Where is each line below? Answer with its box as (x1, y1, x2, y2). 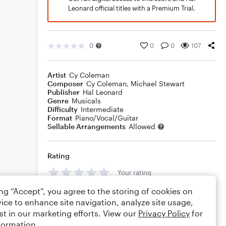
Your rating (118, 168, 151, 177)
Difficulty (47, 105, 78, 114)
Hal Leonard (83, 88, 123, 96)
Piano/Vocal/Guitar (75, 114, 138, 122)
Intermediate (81, 105, 124, 114)
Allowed (129, 122, 155, 131)
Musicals (72, 96, 101, 105)
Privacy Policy (138, 208, 190, 218)
